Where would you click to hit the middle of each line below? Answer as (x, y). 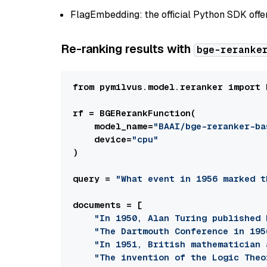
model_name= (113, 126)
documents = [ (108, 205)
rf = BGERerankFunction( (134, 113)
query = (94, 178)
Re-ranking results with (127, 49)
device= (102, 139)
